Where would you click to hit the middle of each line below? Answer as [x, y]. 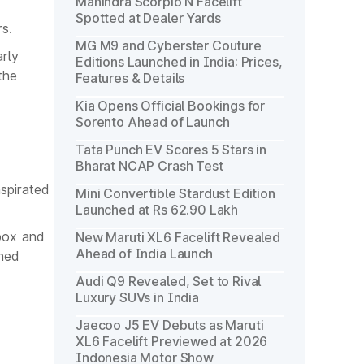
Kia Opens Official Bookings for [171, 106]
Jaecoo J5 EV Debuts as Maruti [170, 325]
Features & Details [130, 78]
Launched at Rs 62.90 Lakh [157, 210]
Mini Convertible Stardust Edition [175, 193]
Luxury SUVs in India [137, 297]
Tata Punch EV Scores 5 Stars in [171, 149]
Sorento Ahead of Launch [153, 122]
